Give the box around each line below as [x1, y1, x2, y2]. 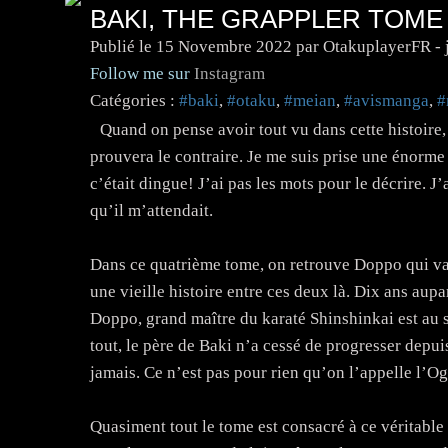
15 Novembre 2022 [155, 36, 292, 56]
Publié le [89, 36, 156, 56]
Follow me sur [89, 63, 194, 83]
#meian [283, 90, 336, 110]
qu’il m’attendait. [89, 200, 213, 220]
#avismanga [343, 90, 429, 110]
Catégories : [89, 90, 175, 110]
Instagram [193, 63, 265, 83]
